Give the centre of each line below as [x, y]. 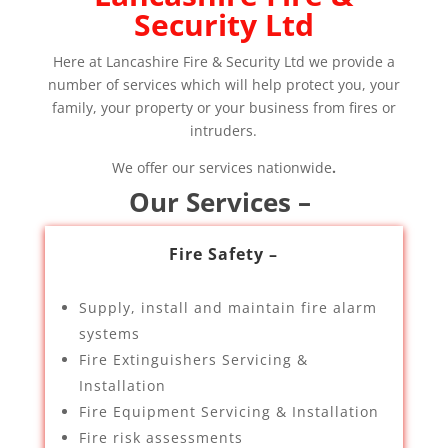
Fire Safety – [224, 254]
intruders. [224, 130]
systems [109, 333]
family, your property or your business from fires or [223, 107]
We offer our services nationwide [221, 167]
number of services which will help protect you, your [223, 84]
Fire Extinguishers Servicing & [193, 359]
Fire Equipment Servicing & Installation [228, 411]
